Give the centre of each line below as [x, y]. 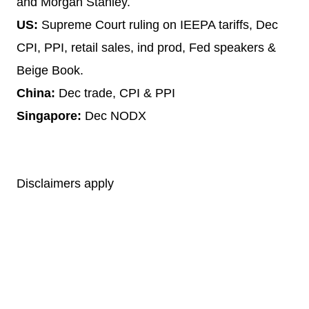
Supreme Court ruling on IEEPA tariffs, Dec [158, 25]
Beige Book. [50, 71]
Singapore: [51, 116]
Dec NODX [116, 116]
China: [36, 93]
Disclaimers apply [65, 184]
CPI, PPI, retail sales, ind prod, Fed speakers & [146, 48]
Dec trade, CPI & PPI [115, 93]
